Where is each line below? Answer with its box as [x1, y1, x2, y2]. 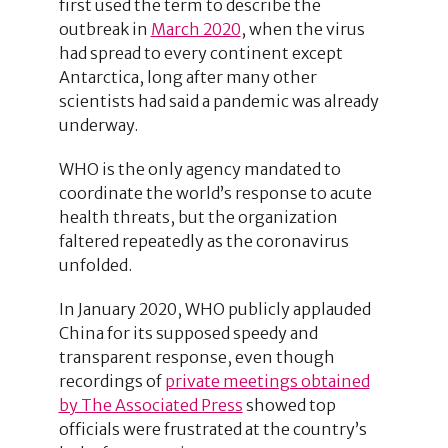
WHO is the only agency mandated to [58, 158, 341, 179]
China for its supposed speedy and [58, 322, 318, 343]
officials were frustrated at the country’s [58, 418, 367, 439]
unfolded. [58, 254, 132, 275]
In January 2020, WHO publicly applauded [58, 298, 371, 319]
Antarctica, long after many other [58, 66, 317, 87]
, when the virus [240, 18, 365, 39]
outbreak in [58, 18, 151, 39]
